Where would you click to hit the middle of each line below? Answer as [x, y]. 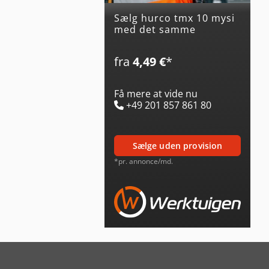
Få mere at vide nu [156, 93]
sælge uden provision [180, 145]
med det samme [155, 29]
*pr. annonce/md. [144, 161]
